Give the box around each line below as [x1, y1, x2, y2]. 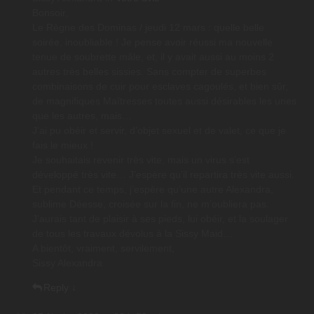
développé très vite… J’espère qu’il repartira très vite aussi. [32, 169, 294, 181]
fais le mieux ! [32, 139, 93, 151]
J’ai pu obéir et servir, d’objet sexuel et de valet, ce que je [32, 125, 286, 137]
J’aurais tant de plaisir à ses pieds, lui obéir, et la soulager [32, 213, 288, 225]
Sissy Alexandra [32, 257, 102, 269]
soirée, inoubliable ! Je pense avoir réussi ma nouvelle [32, 36, 273, 48]
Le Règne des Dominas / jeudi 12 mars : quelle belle [32, 22, 264, 34]
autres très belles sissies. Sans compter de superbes [32, 66, 266, 78]
